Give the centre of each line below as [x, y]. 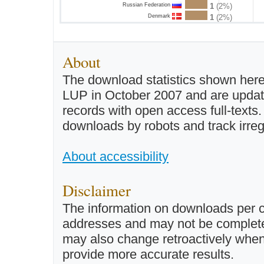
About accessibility [115, 156]
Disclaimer [97, 190]
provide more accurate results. [148, 254]
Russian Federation [147, 4]
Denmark [160, 16]
